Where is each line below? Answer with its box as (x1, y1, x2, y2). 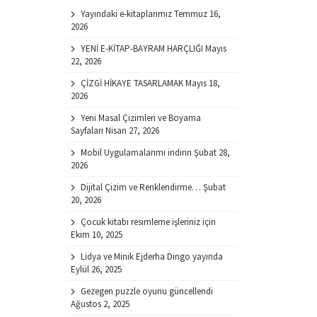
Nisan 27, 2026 (105, 125, 159, 137)
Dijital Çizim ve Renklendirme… (80, 181, 201, 193)
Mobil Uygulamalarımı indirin (80, 146, 192, 158)
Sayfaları (70, 125, 103, 137)
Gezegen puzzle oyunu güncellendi (80, 285, 213, 297)
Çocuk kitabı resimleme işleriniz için (80, 216, 216, 228)
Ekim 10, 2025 (70, 229, 122, 241)
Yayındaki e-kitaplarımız (80, 8, 172, 20)
